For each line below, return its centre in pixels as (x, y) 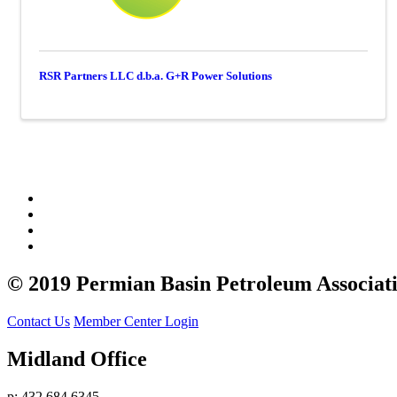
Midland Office (77, 358)
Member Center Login (136, 321)
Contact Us (39, 321)
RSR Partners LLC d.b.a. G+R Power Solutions (156, 76)
